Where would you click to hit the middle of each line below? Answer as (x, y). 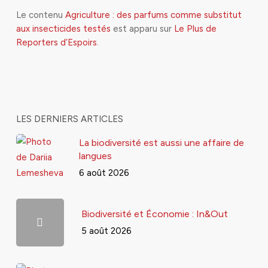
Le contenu (40, 15)
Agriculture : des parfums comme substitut (153, 15)
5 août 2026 (106, 231)
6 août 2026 (104, 173)
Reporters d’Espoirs (56, 42)
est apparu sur (142, 29)
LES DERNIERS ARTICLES (69, 119)
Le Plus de (195, 29)
